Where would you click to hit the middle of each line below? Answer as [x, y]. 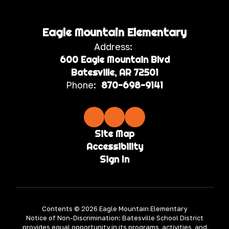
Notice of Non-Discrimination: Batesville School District [114, 218]
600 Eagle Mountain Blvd [114, 60]
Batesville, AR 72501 [114, 72]
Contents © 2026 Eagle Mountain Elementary [114, 209]
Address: [113, 47]
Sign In [114, 159]
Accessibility [114, 146]
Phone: [81, 85]
